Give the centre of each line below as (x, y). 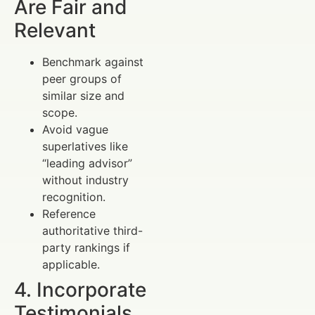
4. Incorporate (80, 290)
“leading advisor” (87, 163)
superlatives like (85, 147)
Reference (69, 214)
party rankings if (86, 248)
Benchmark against (93, 62)
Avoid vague (75, 130)
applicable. (71, 265)
